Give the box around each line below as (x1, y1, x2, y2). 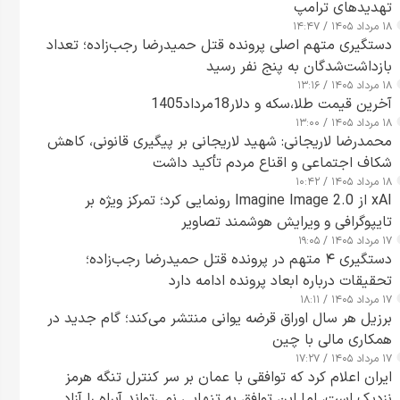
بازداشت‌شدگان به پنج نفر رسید (206, 56, 392, 79)
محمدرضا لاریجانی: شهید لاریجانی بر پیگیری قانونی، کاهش (47, 131, 392, 154)
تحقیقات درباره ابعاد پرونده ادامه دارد (169, 271, 392, 293)
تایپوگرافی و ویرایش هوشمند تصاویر (181, 212, 392, 234)
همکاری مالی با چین (272, 329, 392, 352)
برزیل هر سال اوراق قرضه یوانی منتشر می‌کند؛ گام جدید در (47, 308, 392, 330)
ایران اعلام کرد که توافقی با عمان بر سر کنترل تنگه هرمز (65, 367, 392, 389)
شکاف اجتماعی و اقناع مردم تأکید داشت (153, 153, 392, 175)
